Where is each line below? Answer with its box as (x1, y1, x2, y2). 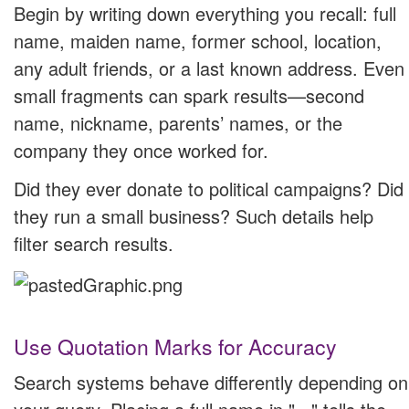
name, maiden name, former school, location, (14, 27, 382, 55)
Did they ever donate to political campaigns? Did (14, 175, 404, 203)
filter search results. (14, 230, 173, 257)
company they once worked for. (14, 137, 268, 164)
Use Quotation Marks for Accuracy (14, 330, 337, 362)
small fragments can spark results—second (14, 82, 364, 110)
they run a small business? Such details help (14, 203, 373, 230)
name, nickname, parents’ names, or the (14, 110, 342, 137)
